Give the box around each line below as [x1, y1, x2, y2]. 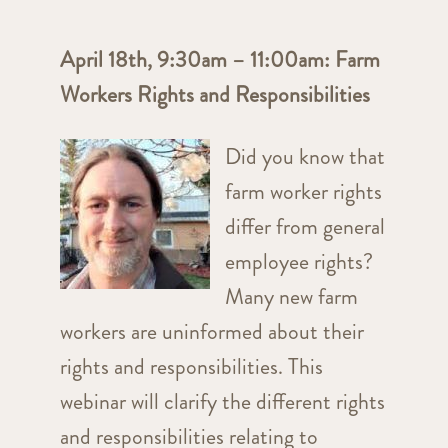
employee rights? [224, 246, 373, 278]
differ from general [224, 211, 385, 243]
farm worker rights [224, 176, 382, 208]
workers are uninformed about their [59, 316, 364, 348]
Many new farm [224, 281, 358, 313]
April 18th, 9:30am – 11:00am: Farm [59, 44, 380, 76]
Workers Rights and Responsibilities [59, 79, 370, 111]
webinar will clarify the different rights [59, 386, 385, 418]
